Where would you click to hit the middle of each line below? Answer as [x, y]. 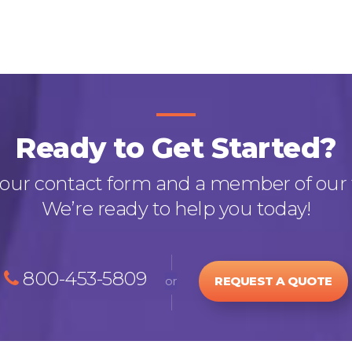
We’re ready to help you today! [176, 208]
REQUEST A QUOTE [273, 280]
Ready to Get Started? [176, 147]
